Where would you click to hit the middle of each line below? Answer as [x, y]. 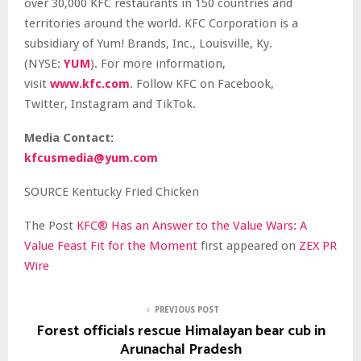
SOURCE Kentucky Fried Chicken [112, 191]
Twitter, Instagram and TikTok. [110, 104]
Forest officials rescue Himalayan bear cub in [180, 331]
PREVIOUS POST [187, 309]
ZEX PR [318, 245]
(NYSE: [44, 63]
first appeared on [250, 245]
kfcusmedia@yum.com [91, 158]
